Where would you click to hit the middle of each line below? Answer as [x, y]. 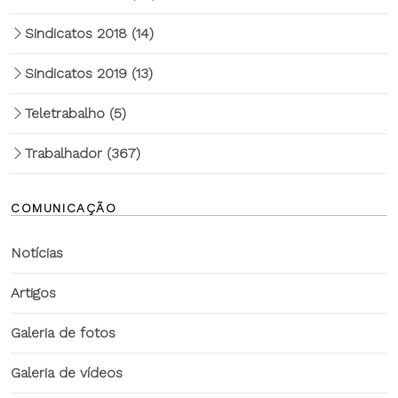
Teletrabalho [67, 113]
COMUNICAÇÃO [64, 208]
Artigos [33, 293]
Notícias [37, 253]
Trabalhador [66, 153]
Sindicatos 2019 [78, 73]
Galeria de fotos [63, 333]
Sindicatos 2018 [78, 33]
